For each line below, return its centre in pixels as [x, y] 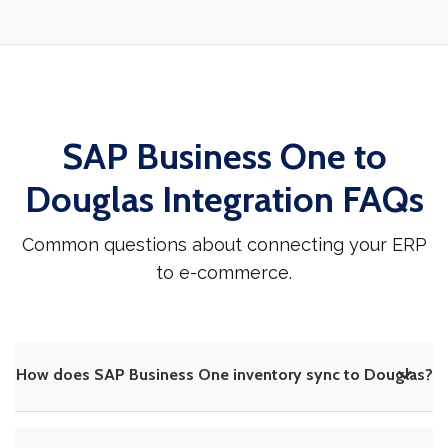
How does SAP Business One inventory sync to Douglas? [224, 375]
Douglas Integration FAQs [224, 199]
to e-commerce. [224, 273]
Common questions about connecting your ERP [224, 245]
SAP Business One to [224, 156]
